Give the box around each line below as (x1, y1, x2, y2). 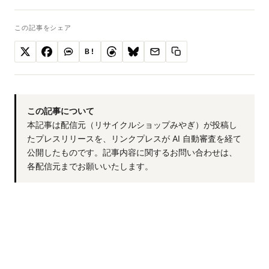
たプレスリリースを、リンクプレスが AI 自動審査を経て (27, 133, 241, 144)
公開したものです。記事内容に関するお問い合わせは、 (27, 147, 237, 157)
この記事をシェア (14, 23, 72, 32)
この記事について (27, 105, 94, 116)
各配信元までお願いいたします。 (27, 160, 153, 171)
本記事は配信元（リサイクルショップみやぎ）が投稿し (27, 119, 237, 130)
